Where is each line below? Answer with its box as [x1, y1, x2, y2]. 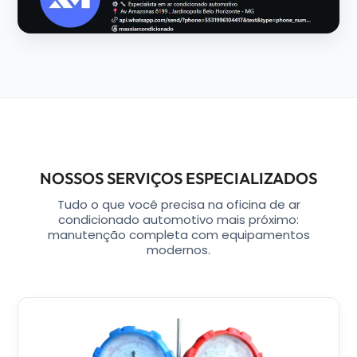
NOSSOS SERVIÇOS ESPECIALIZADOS [40, 168, 317, 189]
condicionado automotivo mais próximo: [58, 211, 299, 229]
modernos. [147, 241, 210, 259]
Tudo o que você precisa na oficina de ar [57, 196, 300, 214]
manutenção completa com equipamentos [47, 226, 310, 244]
